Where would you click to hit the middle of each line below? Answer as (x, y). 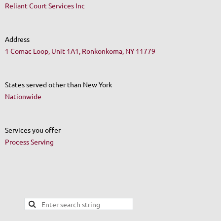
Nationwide (23, 96)
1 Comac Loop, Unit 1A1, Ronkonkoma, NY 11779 (80, 51)
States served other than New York (58, 84)
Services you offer (33, 129)
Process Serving (29, 141)
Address (17, 39)
